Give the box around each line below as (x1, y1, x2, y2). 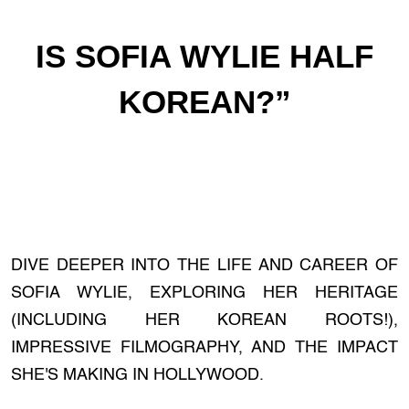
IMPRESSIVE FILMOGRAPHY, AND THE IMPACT (11, 340, 398, 356)
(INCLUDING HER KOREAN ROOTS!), (11, 312, 398, 329)
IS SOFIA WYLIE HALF (36, 38, 373, 74)
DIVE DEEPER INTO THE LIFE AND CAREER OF (11, 257, 398, 274)
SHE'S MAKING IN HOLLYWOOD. (11, 367, 264, 383)
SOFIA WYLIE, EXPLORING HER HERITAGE (11, 285, 398, 301)
